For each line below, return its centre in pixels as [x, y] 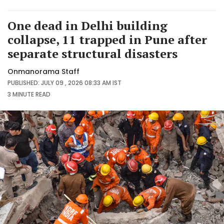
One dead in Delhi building [87, 25]
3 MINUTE [21, 94]
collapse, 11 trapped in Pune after [107, 39]
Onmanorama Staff [43, 71]
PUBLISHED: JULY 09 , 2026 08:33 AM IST [64, 82]
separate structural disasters [92, 53]
